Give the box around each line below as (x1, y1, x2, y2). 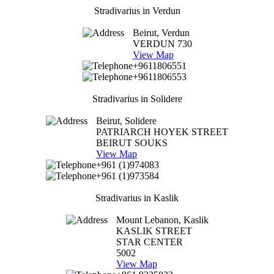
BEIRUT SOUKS (96, 137, 168, 148)
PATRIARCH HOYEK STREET (96, 126, 228, 137)
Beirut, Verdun (132, 27, 190, 38)
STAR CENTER (116, 236, 183, 247)
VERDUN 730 (132, 38, 192, 49)
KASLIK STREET (116, 225, 192, 236)
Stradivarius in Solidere (92, 93, 182, 104)
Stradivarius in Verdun (94, 5, 180, 16)
